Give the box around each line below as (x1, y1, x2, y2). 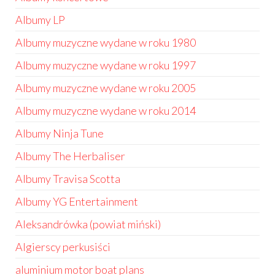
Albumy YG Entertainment (15, 195, 138, 208)
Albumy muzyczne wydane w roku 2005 (15, 81, 196, 95)
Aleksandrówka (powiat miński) (15, 217, 161, 231)
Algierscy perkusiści (15, 240, 110, 254)
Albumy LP (15, 13, 65, 26)
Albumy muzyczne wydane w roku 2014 (15, 104, 196, 117)
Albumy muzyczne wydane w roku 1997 (15, 58, 196, 72)
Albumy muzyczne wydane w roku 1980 (15, 36, 196, 49)
